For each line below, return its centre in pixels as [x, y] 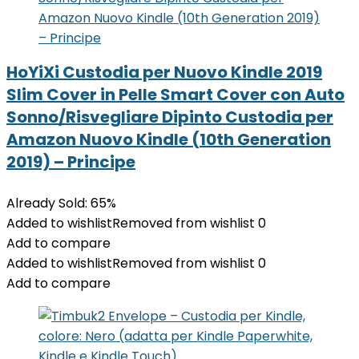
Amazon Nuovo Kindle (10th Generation [169, 139]
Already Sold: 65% [61, 203]
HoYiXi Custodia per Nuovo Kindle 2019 [164, 72]
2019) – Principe [71, 162]
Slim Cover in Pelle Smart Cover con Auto [175, 95]
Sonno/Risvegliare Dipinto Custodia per [170, 117]
